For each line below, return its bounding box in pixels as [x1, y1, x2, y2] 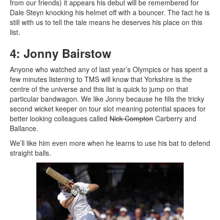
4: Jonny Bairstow [10, 45, 111, 62]
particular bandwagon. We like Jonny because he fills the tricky [10, 94, 204, 104]
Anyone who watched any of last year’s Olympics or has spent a [10, 64, 208, 75]
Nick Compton [110, 113, 153, 124]
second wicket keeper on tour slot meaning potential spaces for [10, 104, 206, 114]
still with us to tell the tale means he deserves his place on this [10, 17, 202, 27]
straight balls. [10, 148, 51, 158]
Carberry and [153, 113, 196, 124]
